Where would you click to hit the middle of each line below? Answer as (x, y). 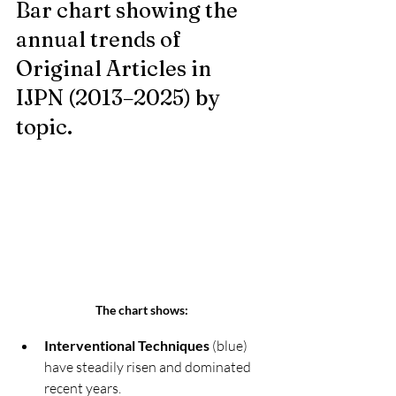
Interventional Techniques (127, 346)
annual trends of (101, 40)
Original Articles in (116, 69)
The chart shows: (141, 310)
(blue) (230, 346)
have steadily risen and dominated (149, 367)
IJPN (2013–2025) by (120, 98)
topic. (44, 127)
